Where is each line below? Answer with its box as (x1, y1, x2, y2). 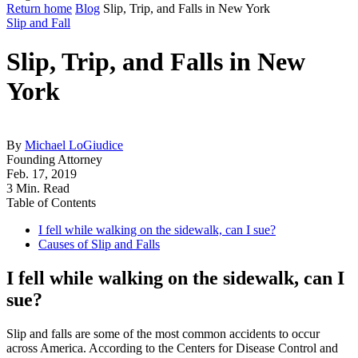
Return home (6, 2, 72, 15)
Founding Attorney (6, 152, 102, 166)
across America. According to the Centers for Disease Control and (6, 340, 338, 355)
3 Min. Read (6, 181, 70, 195)
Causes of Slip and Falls (38, 237, 160, 251)
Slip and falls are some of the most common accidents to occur (6, 326, 320, 340)
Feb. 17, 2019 (6, 166, 77, 181)
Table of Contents (6, 195, 96, 209)
